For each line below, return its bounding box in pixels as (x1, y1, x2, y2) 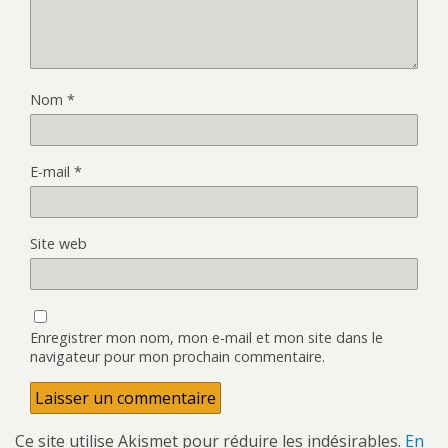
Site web (30, 234, 87, 254)
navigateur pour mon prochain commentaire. (30, 347, 325, 367)
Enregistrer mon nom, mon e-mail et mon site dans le (30, 328, 383, 348)
